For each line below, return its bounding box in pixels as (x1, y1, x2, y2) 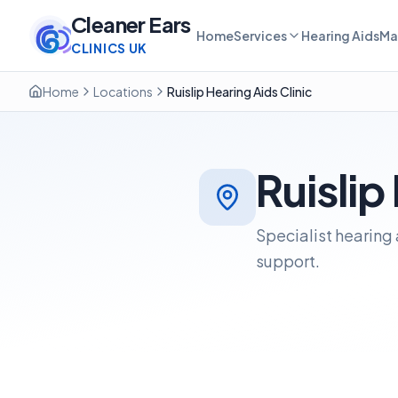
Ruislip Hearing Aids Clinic (167, 84, 312, 99)
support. (256, 251, 320, 271)
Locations (93, 84, 153, 99)
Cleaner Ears (71, 11, 191, 37)
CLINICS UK (71, 40, 147, 56)
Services (233, 28, 287, 44)
